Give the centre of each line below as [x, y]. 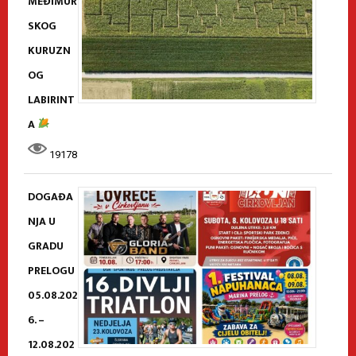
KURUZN [49, 50]
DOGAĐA [50, 196]
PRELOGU [51, 270]
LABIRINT [51, 99]
